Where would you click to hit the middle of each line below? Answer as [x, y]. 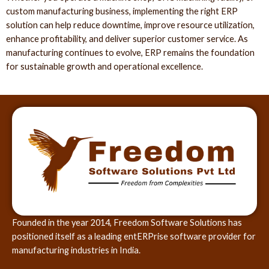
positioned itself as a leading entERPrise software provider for [134, 236]
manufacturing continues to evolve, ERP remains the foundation [130, 53]
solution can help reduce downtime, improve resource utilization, [130, 25]
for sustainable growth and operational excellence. [104, 67]
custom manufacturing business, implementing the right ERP [122, 11]
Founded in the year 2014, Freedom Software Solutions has [127, 222]
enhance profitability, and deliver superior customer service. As [127, 39]
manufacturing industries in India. [76, 250]
